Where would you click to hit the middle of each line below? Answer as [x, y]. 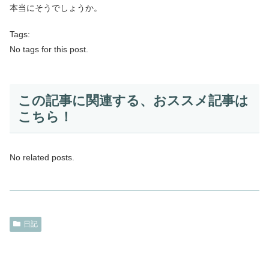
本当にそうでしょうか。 [56, 8]
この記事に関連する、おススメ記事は [133, 100]
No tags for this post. [49, 50]
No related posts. [42, 158]
